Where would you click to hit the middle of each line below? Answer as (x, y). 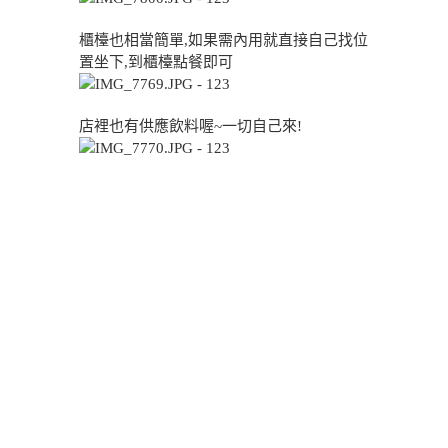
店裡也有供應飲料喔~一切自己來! (190, 126)
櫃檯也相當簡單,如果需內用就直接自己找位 (223, 40)
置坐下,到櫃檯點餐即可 (156, 62)
